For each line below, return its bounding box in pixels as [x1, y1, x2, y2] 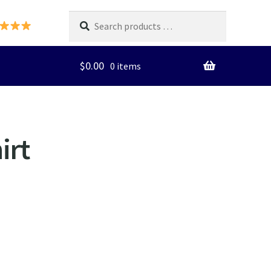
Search [68, 12, 97, 24]
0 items [110, 60, 142, 73]
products [68, 27, 106, 39]
